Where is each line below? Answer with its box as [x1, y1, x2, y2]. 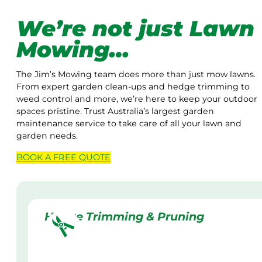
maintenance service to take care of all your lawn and [16, 118, 242, 129]
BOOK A [16, 151, 53, 163]
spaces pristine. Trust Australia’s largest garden [16, 105, 214, 116]
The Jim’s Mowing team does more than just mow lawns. [16, 68, 256, 80]
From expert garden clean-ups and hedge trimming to [16, 81, 250, 92]
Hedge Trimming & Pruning [44, 209, 204, 223]
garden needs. [16, 130, 78, 141]
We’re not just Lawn [16, 15, 254, 42]
